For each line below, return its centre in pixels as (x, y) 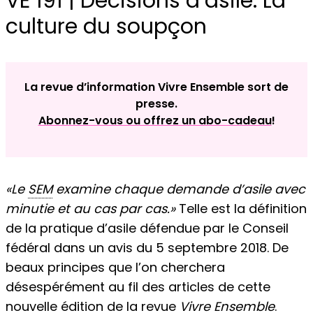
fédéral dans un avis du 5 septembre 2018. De (147, 248)
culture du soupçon (106, 27)
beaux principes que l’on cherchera (115, 268)
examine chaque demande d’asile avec (179, 189)
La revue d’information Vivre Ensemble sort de (156, 87)
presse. (156, 104)
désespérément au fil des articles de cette (138, 287)
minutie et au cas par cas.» (90, 209)
